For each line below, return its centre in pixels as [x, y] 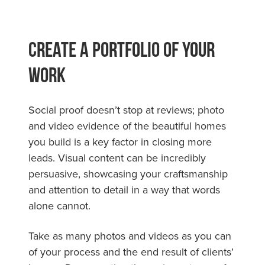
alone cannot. [59, 205]
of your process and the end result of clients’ [131, 251]
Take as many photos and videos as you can [130, 235]
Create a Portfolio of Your [122, 49]
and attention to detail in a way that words [124, 189]
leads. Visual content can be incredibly [117, 157]
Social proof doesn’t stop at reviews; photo [126, 109]
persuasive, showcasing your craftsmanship [128, 173]
